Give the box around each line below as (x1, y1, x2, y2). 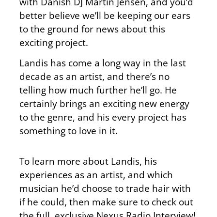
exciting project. (19, 35, 88, 49)
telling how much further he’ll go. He (19, 83, 177, 97)
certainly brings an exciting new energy (19, 97, 189, 110)
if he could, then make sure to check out (19, 195, 193, 208)
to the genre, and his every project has (19, 110, 186, 124)
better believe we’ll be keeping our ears (19, 8, 190, 22)
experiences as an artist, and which (19, 168, 173, 181)
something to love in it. (19, 124, 118, 138)
